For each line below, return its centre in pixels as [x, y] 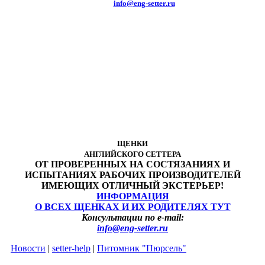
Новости [28, 248]
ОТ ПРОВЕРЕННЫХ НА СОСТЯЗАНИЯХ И [132, 164]
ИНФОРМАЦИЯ [132, 196]
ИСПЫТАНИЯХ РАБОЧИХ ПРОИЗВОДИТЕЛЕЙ [132, 175]
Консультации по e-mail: [132, 218]
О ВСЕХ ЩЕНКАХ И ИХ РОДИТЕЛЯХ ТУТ [132, 207]
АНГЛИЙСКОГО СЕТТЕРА [132, 154]
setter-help [71, 248]
